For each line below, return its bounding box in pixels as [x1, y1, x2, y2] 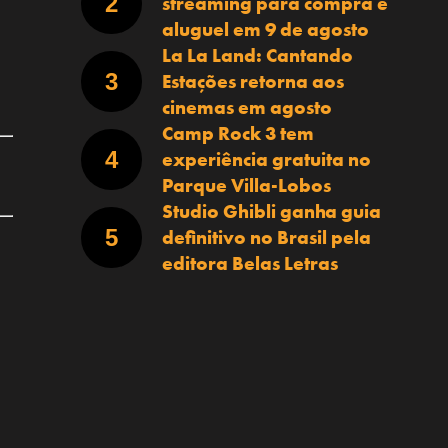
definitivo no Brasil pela [161, 224, 371, 250]
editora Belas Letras [161, 250, 338, 276]
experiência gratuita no [161, 146, 371, 172]
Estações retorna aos [161, 68, 344, 94]
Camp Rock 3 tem [161, 120, 314, 146]
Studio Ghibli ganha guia [161, 198, 381, 224]
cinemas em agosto [161, 94, 332, 120]
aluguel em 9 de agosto [161, 16, 369, 42]
